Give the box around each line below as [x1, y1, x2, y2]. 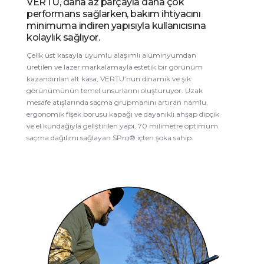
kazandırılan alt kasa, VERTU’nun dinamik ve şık [27, 74, 191, 83]
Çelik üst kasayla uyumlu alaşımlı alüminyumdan [27, 50, 196, 60]
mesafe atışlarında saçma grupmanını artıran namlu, [27, 97, 208, 107]
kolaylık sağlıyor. [27, 31, 100, 43]
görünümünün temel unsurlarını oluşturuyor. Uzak [27, 85, 203, 95]
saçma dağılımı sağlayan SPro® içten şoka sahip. [27, 133, 193, 142]
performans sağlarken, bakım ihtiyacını [27, 8, 200, 19]
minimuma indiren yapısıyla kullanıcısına [27, 19, 206, 31]
